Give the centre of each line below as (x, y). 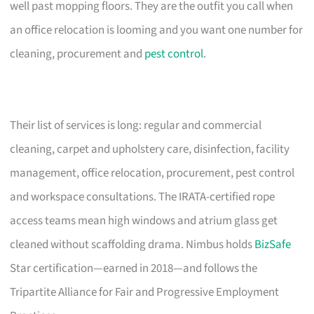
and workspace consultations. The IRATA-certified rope (143, 197)
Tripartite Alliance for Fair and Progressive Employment (145, 292)
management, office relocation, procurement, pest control (152, 173)
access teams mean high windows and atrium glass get (144, 220)
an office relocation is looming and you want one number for (157, 30)
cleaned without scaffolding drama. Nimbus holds (132, 244)
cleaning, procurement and (77, 54)
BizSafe (273, 244)
